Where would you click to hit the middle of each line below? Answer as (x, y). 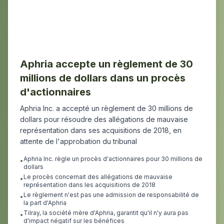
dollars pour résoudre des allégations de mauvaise (104, 119)
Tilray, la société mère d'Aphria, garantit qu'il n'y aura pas (106, 213)
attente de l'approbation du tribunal (78, 141)
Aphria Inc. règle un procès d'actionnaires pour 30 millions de (113, 159)
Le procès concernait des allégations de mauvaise (98, 177)
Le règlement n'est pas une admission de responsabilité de (111, 195)
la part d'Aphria (45, 203)
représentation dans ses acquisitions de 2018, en (101, 130)
